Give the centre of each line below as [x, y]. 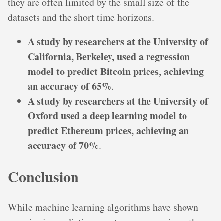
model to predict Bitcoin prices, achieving [116, 71]
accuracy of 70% [63, 145]
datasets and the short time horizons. [81, 17]
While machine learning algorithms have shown [103, 207]
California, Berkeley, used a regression [109, 56]
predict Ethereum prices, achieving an [108, 130]
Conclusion [43, 176]
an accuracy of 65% [70, 86]
